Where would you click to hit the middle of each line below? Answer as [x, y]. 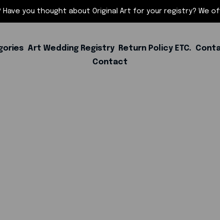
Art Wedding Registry [71, 48]
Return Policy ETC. [155, 48]
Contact [110, 62]
